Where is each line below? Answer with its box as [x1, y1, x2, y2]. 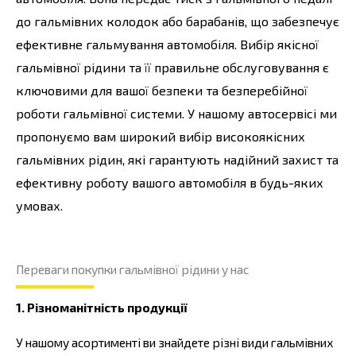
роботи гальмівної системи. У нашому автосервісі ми [16, 106, 337, 122]
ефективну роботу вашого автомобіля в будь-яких [16, 175, 323, 191]
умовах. [16, 198, 63, 214]
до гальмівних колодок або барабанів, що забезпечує [16, 14, 339, 29]
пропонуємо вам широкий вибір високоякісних [16, 129, 305, 145]
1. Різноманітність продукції [16, 300, 188, 315]
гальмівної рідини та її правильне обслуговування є [16, 60, 329, 75]
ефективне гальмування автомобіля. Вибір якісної [16, 37, 319, 52]
